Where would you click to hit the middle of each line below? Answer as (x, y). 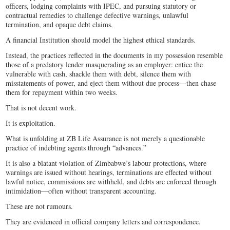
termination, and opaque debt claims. (60, 25)
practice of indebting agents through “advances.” (78, 148)
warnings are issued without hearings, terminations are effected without (109, 172)
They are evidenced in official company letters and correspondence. (105, 222)
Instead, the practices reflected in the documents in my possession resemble (114, 55)
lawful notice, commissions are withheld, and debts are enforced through (111, 182)
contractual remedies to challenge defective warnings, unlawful (97, 15)
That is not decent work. (43, 108)
